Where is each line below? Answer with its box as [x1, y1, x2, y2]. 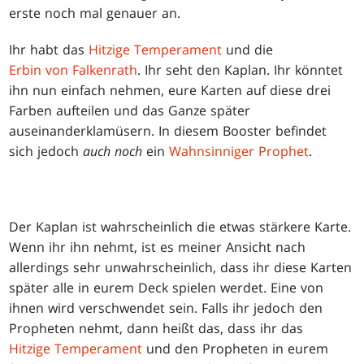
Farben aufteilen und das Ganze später [9, 101, 251, 119]
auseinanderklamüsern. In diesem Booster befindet [9, 121, 327, 140]
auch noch [83, 141, 143, 160]
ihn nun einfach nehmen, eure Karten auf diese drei [9, 80, 331, 99]
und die [222, 40, 274, 58]
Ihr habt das [9, 40, 89, 58]
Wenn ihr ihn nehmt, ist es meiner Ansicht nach [9, 237, 306, 256]
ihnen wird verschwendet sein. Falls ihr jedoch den [9, 298, 323, 317]
